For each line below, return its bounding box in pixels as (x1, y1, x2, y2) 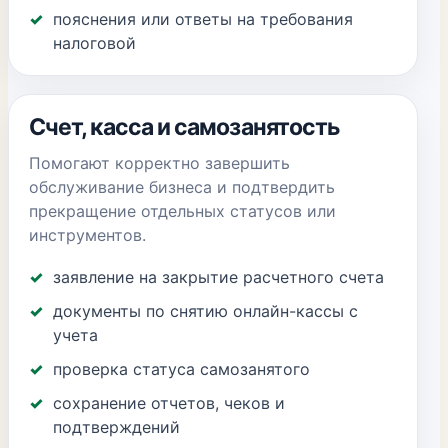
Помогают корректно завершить (29, 153, 290, 173)
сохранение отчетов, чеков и (53, 393, 285, 413)
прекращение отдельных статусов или (29, 201, 336, 221)
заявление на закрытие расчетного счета (53, 267, 384, 287)
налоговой (53, 33, 136, 53)
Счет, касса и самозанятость (29, 113, 341, 141)
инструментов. (29, 225, 146, 245)
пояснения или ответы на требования (53, 9, 353, 29)
